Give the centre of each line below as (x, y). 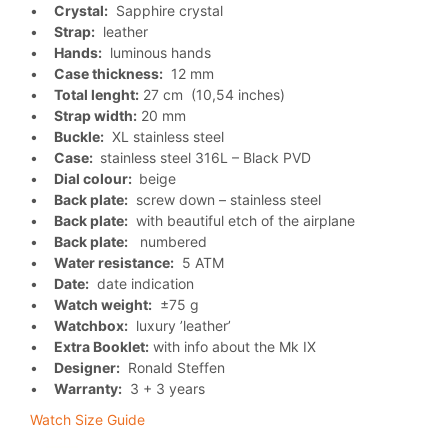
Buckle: (79, 136)
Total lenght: (96, 94)
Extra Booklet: (101, 346)
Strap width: (95, 115)
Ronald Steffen (172, 367)
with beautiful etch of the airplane (241, 220)
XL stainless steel (164, 136)
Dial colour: (94, 178)
